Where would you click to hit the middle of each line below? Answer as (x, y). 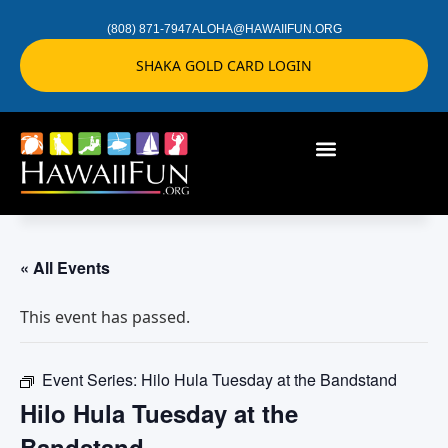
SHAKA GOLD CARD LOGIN (224, 65)
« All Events (65, 267)
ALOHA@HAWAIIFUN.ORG (266, 29)
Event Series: (91, 379)
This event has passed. (105, 316)
